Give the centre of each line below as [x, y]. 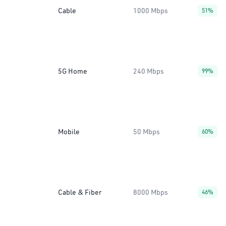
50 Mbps [147, 132]
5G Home [73, 71]
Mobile [69, 132]
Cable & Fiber [80, 192]
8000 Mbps [151, 192]
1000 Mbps [151, 11]
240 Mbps [149, 71]
